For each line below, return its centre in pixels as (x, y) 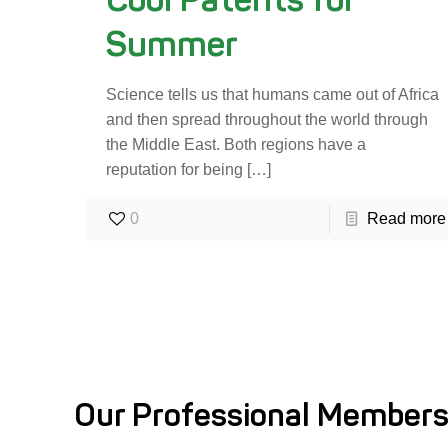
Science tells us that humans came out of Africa (273, 95)
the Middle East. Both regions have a (236, 145)
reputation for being (175, 170)
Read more (406, 219)
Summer (172, 44)
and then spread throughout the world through (267, 120)
